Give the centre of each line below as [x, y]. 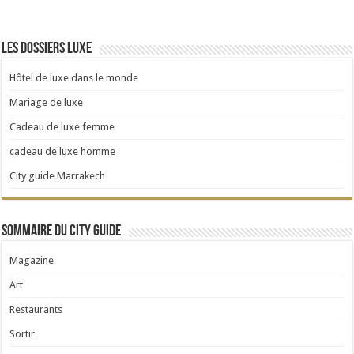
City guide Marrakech [58, 175]
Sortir [23, 333]
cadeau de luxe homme [63, 151]
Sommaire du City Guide [62, 231]
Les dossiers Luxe [47, 49]
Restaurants [36, 309]
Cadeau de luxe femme [62, 126]
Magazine [32, 260]
